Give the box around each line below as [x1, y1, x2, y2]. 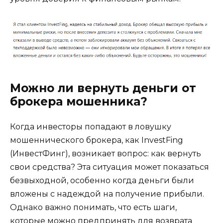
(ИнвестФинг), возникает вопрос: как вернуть [10, 148, 201, 158]
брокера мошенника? [10, 94, 147, 109]
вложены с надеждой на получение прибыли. [10, 189, 204, 199]
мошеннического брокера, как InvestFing [10, 135, 183, 145]
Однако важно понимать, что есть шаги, [10, 202, 177, 212]
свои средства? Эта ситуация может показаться [10, 162, 209, 172]
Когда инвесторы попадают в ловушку [10, 121, 171, 131]
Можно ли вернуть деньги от [10, 81, 196, 95]
